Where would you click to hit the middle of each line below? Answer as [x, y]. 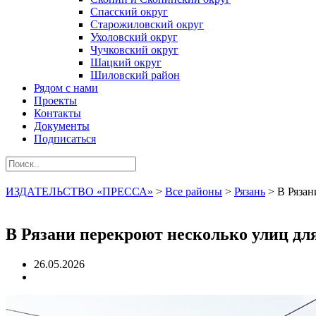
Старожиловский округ [147, 24]
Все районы [194, 192]
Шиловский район [135, 75]
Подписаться [65, 139]
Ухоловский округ [134, 37]
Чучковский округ [134, 50]
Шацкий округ [126, 62]
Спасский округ [129, 12]
